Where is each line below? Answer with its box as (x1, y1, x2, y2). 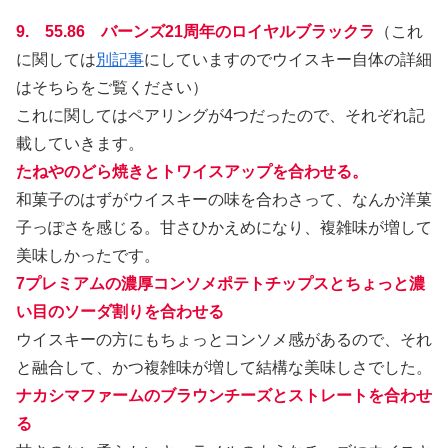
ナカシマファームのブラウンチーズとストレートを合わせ (16, 387, 432, 405)
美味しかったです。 (16, 247, 160, 265)
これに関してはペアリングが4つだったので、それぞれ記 (16, 107, 425, 125)
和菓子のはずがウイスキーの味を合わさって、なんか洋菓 (16, 191, 432, 209)
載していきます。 (16, 135, 144, 153)
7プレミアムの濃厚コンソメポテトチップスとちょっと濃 (16, 275, 425, 293)
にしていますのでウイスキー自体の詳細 (144, 51, 432, 69)
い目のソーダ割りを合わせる (16, 303, 224, 321)
